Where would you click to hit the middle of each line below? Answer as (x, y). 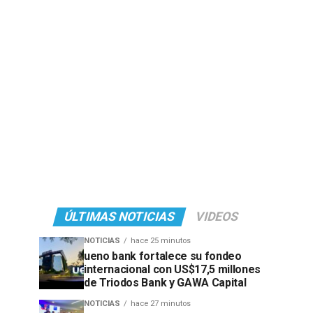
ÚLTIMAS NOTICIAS (119, 217)
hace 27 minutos (161, 304)
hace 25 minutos (161, 241)
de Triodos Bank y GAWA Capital (165, 283)
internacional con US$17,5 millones (173, 269)
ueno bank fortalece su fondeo (163, 256)
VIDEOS (217, 217)
